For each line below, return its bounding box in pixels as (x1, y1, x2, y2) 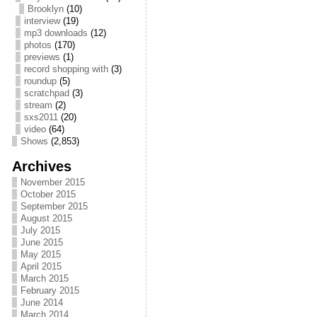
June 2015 (20, 237, 63, 248)
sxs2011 (23, 112, 58, 122)
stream (23, 100, 52, 110)
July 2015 (20, 225, 60, 236)
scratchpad (23, 88, 69, 98)
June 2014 (20, 297, 63, 308)
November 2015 (20, 177, 85, 188)
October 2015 (20, 189, 76, 200)
